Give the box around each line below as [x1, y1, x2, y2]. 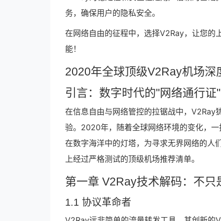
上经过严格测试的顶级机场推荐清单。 [65, 154, 199, 164]
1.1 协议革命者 [65, 197, 131, 208]
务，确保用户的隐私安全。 [65, 8, 160, 18]
